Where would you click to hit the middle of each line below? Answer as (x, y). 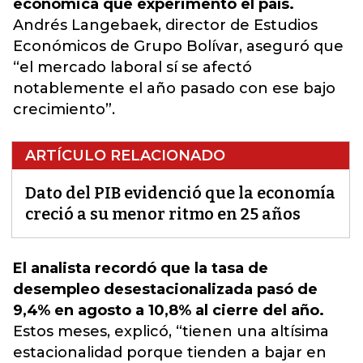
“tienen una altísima (252, 331)
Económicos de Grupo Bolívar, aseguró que (178, 46)
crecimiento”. (64, 109)
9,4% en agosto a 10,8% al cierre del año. (169, 310)
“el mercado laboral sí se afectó (132, 67)
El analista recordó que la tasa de (141, 268)
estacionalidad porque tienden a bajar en (170, 352)
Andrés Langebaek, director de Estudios (165, 25)
